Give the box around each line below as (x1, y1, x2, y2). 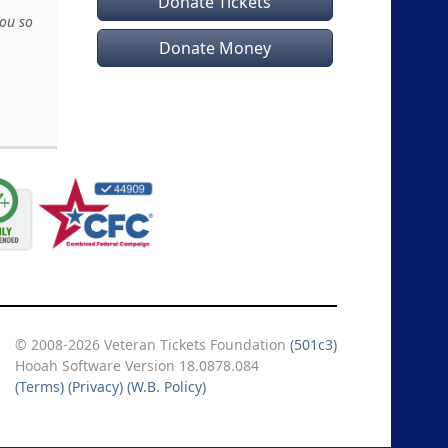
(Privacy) (68, 377, 123, 396)
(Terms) (15, 377, 64, 396)
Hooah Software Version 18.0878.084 (15, 356, 259, 375)
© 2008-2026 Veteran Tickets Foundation (15, 335, 290, 354)
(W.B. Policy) (127, 377, 206, 396)
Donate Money (158, 37, 271, 59)
